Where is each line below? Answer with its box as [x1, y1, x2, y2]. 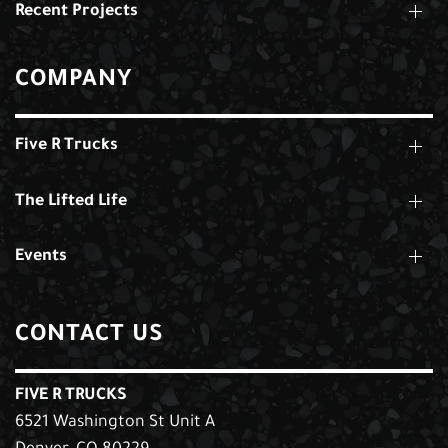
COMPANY [15, 69, 132, 95]
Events [15, 247, 67, 266]
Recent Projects [15, 2, 138, 21]
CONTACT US [15, 324, 164, 350]
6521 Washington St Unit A [15, 414, 215, 433]
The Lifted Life [15, 192, 127, 211]
